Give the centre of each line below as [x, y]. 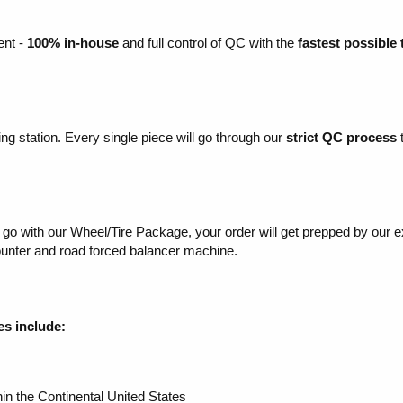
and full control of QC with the [208, 43]
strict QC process [340, 138]
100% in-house [73, 43]
